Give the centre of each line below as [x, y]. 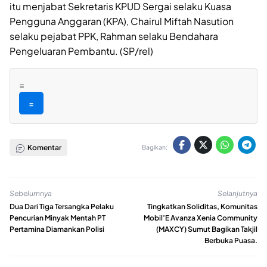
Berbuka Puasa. [231, 240]
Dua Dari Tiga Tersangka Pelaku [62, 206]
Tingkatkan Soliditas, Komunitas [202, 206]
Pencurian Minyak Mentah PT [58, 218]
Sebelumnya [31, 194]
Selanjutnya [237, 194]
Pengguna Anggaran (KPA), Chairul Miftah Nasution [122, 21]
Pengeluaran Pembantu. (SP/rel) [81, 51]
